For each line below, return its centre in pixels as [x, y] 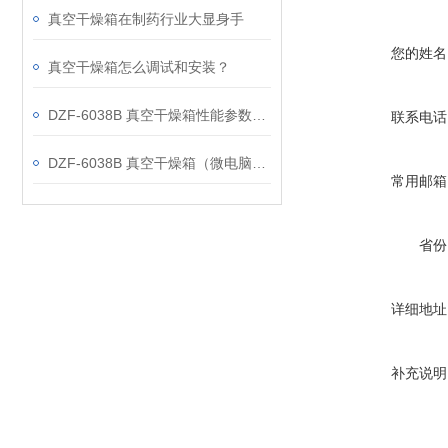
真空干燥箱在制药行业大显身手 [146, 19]
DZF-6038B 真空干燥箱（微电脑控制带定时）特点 [259, 163]
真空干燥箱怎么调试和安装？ [139, 67]
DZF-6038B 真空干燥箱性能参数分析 [259, 115]
